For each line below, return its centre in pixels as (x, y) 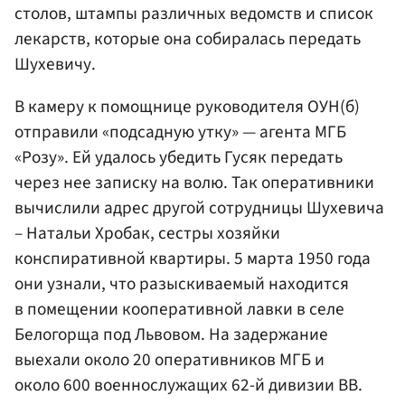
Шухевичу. (55, 65)
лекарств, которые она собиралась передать (188, 39)
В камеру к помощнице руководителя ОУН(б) (187, 107)
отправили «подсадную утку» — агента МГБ (180, 132)
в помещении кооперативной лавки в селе (179, 310)
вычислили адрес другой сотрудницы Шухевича (199, 208)
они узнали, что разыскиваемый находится (182, 284)
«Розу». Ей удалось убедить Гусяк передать (179, 158)
